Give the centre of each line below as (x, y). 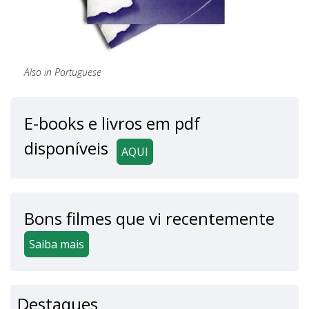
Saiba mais (57, 245)
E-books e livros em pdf (112, 123)
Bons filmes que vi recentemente (149, 219)
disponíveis (66, 148)
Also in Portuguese (63, 72)
